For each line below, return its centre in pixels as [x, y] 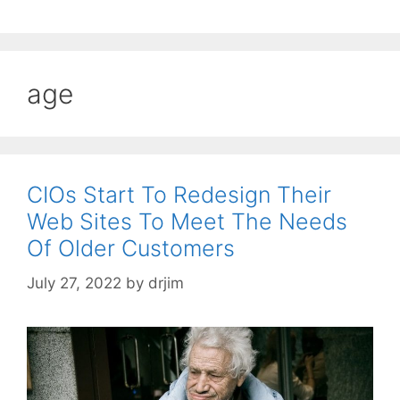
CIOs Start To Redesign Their [179, 195]
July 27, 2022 [74, 283]
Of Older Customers [131, 249]
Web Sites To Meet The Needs [187, 222]
